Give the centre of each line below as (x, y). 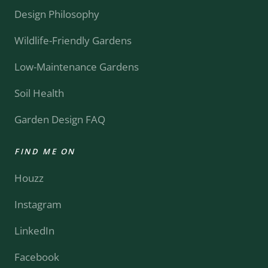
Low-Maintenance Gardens (77, 67)
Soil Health (39, 93)
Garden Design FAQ (60, 120)
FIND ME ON (45, 152)
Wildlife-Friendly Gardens (73, 41)
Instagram (38, 205)
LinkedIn (34, 231)
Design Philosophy (57, 14)
